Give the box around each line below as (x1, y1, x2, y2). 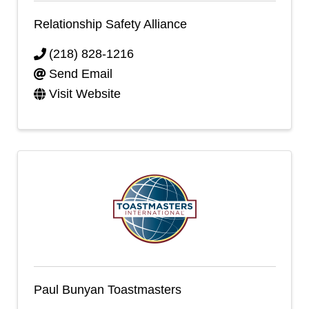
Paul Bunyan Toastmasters (33, 282, 181, 297)
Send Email (49, 67, 112, 81)
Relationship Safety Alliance (33, 17, 187, 31)
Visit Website (49, 87, 121, 101)
